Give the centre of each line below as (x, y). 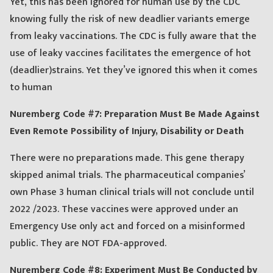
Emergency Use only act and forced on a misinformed (127, 227)
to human (31, 88)
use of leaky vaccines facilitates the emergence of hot (130, 54)
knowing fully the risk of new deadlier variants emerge (130, 19)
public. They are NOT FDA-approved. (88, 244)
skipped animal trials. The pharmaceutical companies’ (127, 175)
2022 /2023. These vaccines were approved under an (124, 210)
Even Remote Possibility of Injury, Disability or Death (127, 132)
